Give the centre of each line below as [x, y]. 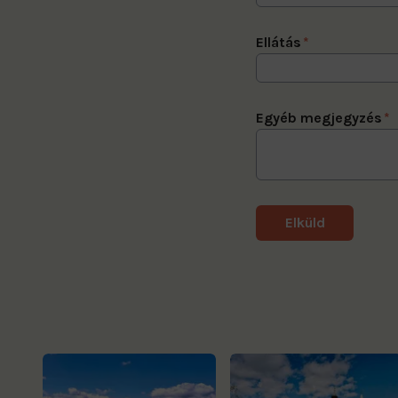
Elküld [305, 222]
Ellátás [279, 42]
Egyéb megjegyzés [319, 117]
